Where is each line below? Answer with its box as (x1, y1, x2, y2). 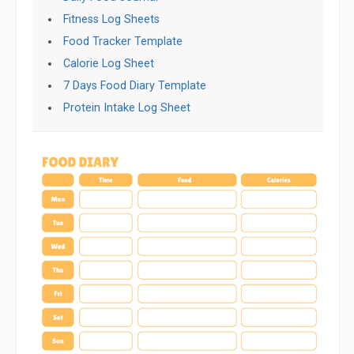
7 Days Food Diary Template (63, 79, 207, 92)
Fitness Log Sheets (63, 13, 160, 26)
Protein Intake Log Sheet (63, 101, 191, 115)
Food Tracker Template (63, 35, 183, 48)
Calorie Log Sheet (63, 57, 155, 70)
